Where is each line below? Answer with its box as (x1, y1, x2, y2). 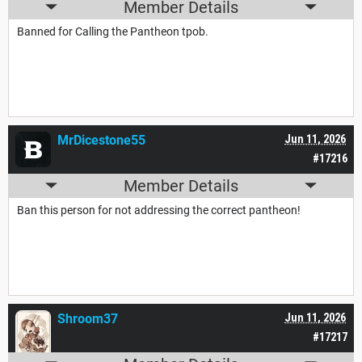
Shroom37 (57, 310, 118, 326)
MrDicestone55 (57, 132, 145, 148)
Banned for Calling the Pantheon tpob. (17, 24, 208, 38)
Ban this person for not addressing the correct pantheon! (17, 203, 301, 217)
